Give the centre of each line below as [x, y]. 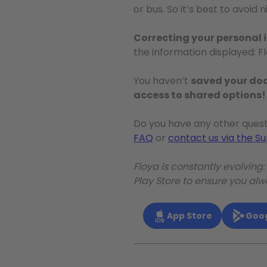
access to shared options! [200, 95]
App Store [190, 216]
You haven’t [162, 81]
